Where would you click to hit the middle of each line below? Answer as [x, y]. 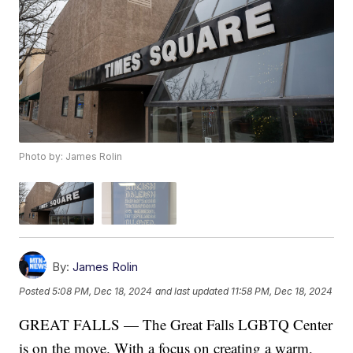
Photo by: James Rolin [71, 157]
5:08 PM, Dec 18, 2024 [102, 292]
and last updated [192, 292]
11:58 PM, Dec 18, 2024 [282, 292]
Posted [36, 292]
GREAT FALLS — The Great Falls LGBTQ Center [176, 324]
